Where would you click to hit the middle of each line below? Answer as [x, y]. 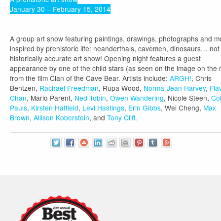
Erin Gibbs [145, 108]
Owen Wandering [137, 98]
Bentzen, [25, 88]
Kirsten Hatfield [55, 108]
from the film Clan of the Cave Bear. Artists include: [90, 78]
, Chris [202, 78]
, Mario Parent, [51, 98]
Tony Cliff [121, 117]
